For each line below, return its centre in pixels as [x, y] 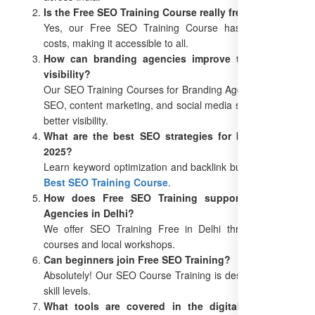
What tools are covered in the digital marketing [169, 306]
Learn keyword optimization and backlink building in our [169, 166]
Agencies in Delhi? [89, 213]
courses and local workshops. [109, 244]
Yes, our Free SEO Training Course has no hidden [169, 27]
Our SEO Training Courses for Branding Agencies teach [169, 89]
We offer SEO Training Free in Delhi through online [169, 228]
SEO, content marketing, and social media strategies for [169, 104]
